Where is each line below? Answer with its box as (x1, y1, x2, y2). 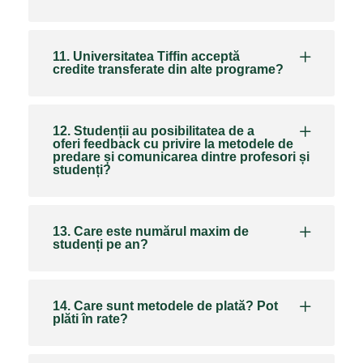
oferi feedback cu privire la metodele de (53, 136, 293, 151)
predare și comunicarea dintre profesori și (53, 149, 310, 164)
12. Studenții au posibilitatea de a (53, 123, 254, 138)
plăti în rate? (53, 311, 128, 326)
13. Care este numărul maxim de (53, 224, 249, 238)
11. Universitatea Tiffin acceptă (53, 49, 240, 63)
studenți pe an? (53, 237, 148, 251)
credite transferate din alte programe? (53, 62, 284, 76)
